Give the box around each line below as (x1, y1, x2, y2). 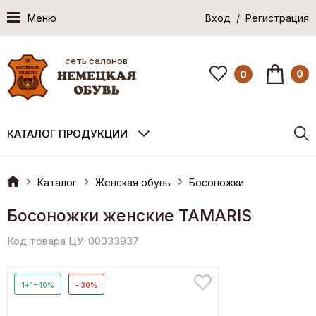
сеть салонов (65, 54, 128, 66)
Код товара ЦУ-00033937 (7, 233, 139, 248)
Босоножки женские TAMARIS (7, 205, 252, 226)
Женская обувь (95, 176, 171, 188)
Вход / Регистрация (205, 12, 309, 24)
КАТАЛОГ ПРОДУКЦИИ (7, 126, 128, 140)
